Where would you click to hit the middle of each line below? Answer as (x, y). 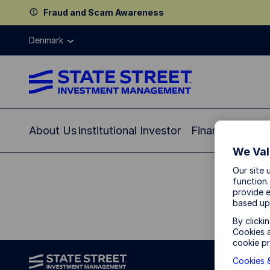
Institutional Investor (129, 130)
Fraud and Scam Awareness (104, 12)
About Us (53, 130)
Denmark (46, 40)
